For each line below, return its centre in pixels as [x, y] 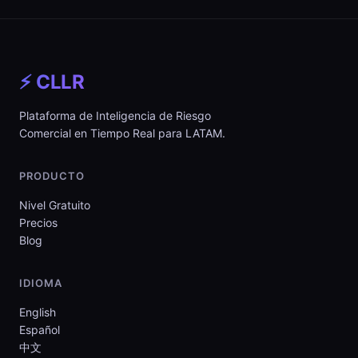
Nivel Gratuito [55, 205]
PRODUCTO [52, 176]
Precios [38, 223]
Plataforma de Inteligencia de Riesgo [115, 115]
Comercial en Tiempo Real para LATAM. [122, 133]
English [38, 312]
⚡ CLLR [52, 82]
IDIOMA [41, 283]
